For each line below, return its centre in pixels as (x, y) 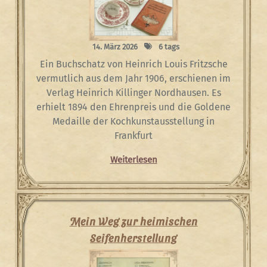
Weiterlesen (133, 159)
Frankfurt (133, 135)
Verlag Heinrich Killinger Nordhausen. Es (133, 92)
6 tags (168, 46)
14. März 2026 (115, 46)
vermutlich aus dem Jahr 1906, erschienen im (133, 78)
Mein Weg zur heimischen (133, 221)
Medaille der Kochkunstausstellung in (133, 121)
